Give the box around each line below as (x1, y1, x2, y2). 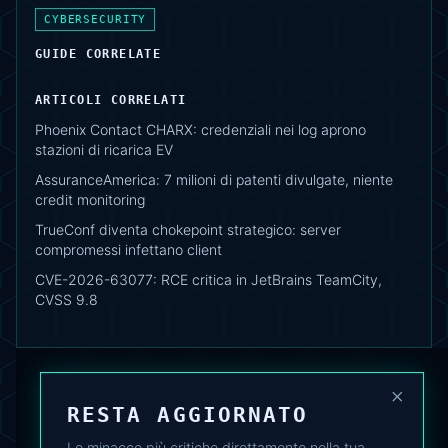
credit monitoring (35, 191, 145, 209)
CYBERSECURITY (44, 13, 147, 27)
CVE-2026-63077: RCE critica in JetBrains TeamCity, (35, 271, 382, 289)
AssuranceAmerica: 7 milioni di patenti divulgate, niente (35, 171, 393, 189)
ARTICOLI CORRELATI (35, 93, 187, 108)
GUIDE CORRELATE (35, 47, 162, 62)
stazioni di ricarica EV (35, 141, 173, 159)
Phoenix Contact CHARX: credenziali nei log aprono (35, 121, 366, 139)
